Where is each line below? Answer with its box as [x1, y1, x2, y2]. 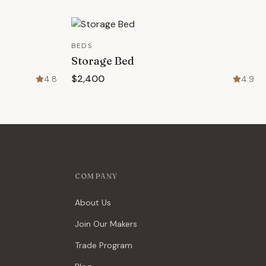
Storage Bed [71, 54, 134, 68]
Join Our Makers [75, 218, 137, 229]
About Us [75, 197, 111, 208]
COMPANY [75, 172, 118, 180]
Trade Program [75, 240, 132, 251]
